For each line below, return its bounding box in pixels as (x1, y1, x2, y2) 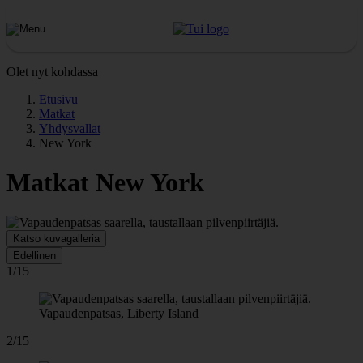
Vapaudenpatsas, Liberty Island (39, 305, 199, 320)
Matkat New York (6, 168, 204, 198)
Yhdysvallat (39, 122, 100, 135)
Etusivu (39, 92, 78, 106)
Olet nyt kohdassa (6, 65, 98, 79)
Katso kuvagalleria (13, 232, 100, 245)
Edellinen (13, 249, 56, 262)
